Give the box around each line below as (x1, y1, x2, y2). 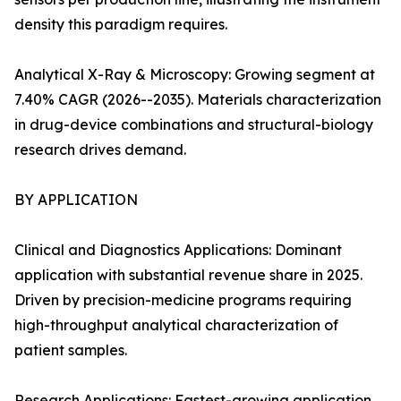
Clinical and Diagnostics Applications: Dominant (14, 241, 342, 260)
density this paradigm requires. (14, 15, 227, 34)
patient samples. (14, 341, 127, 360)
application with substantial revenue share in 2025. (14, 266, 363, 285)
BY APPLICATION (14, 191, 138, 209)
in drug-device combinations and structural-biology (14, 115, 373, 134)
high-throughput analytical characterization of (14, 316, 338, 335)
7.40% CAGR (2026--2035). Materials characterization (14, 90, 381, 109)
